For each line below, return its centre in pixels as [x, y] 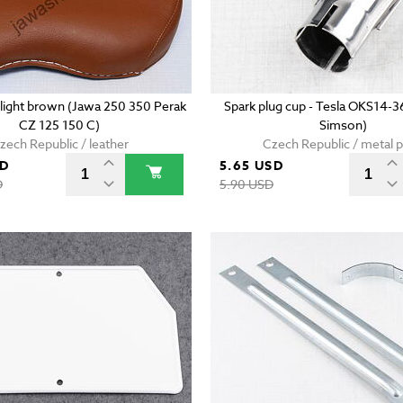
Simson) [343, 125]
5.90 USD [246, 184]
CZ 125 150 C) [60, 125]
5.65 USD [251, 166]
